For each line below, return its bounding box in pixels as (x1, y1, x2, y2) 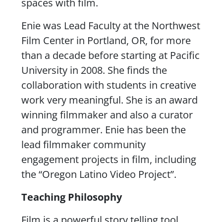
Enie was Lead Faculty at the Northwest (21, 18, 200, 32)
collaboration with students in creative (21, 78, 196, 92)
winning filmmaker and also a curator (21, 108, 193, 121)
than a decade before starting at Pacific (21, 48, 200, 62)
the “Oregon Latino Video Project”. (21, 167, 176, 181)
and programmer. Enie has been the (21, 122, 186, 136)
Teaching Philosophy (21, 190, 122, 204)
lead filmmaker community (21, 137, 146, 151)
